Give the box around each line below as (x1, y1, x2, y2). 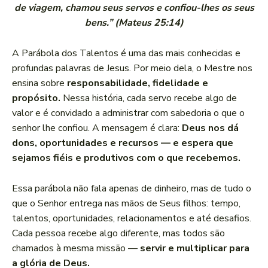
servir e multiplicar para (140, 242, 249, 255)
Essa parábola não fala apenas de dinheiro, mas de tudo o (12, 182, 251, 196)
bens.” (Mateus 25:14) (84, 16, 184, 30)
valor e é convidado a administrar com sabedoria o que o (12, 106, 245, 120)
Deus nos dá (182, 121, 239, 135)
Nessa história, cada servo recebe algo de (60, 92, 237, 105)
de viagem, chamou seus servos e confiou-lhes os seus (14, 1, 254, 15)
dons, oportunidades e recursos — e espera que (12, 136, 233, 150)
